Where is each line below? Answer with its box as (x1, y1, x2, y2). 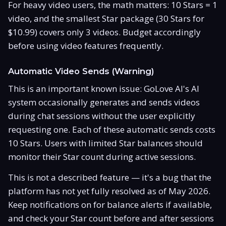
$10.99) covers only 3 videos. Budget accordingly (8, 26, 201, 38)
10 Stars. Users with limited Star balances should (8, 137, 203, 149)
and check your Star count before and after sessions (8, 212, 214, 224)
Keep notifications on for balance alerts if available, (8, 198, 212, 210)
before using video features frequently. (8, 39, 163, 51)
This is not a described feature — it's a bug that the (8, 171, 211, 183)
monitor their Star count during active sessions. (8, 150, 196, 162)
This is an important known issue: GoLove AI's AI (8, 82, 199, 94)
